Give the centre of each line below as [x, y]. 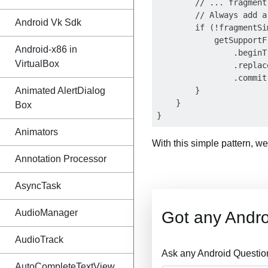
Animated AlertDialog [60, 91]
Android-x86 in [46, 49]
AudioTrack [39, 240]
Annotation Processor [61, 159]
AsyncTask [38, 186]
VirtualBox [37, 64]
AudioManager [46, 213]
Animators [36, 132]
